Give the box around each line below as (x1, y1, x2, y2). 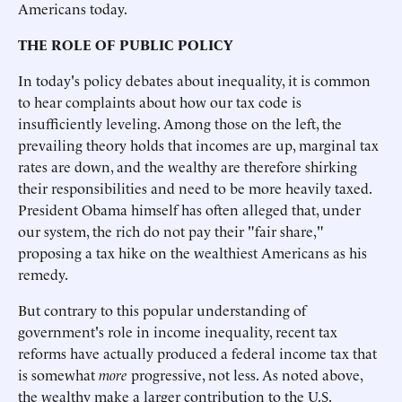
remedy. (18, 264, 68, 284)
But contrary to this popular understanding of (18, 300, 306, 319)
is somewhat (18, 364, 99, 384)
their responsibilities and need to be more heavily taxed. (18, 178, 371, 197)
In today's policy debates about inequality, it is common (18, 70, 371, 90)
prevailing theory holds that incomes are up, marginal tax (18, 135, 379, 154)
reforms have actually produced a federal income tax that (18, 343, 377, 363)
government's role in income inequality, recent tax (18, 321, 337, 341)
